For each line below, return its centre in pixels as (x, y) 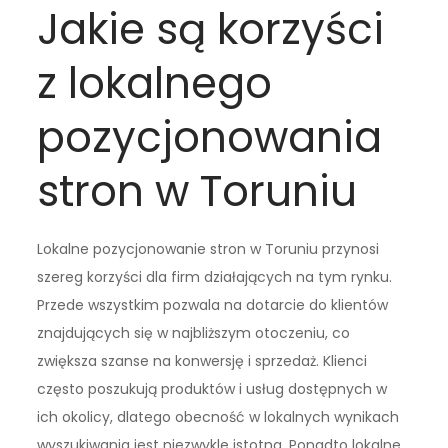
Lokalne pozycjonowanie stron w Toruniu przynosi (208, 249)
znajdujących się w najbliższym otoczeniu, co (194, 333)
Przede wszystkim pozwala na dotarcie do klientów (213, 305)
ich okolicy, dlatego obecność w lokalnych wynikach (218, 417)
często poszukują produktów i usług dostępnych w (212, 389)
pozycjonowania (210, 138)
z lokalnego (155, 84)
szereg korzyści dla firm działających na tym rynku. (215, 277)
